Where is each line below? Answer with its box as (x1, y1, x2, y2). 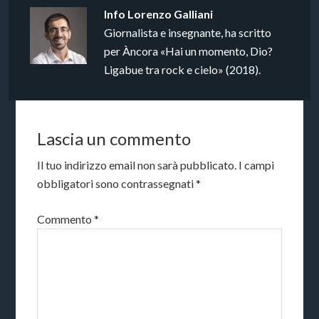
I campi (239, 157, 275, 172)
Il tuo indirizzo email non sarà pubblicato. (37, 157, 237, 172)
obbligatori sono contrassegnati (37, 176, 197, 190)
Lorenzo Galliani (127, 6, 214, 21)
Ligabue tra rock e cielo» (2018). (104, 62, 261, 76)
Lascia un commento (37, 127, 192, 149)
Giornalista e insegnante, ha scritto (104, 25, 272, 39)
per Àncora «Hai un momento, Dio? (104, 43, 273, 58)
